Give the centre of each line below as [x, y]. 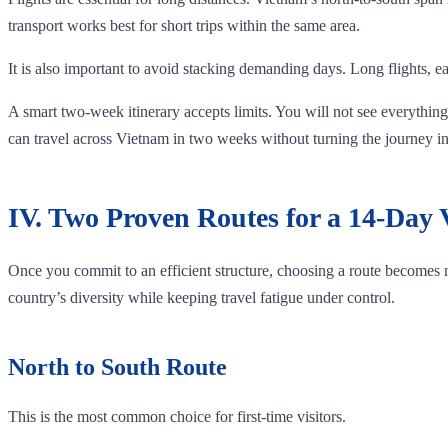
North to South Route [117, 366]
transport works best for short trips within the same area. [184, 25]
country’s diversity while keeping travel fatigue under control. [201, 297]
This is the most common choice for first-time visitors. [177, 416]
